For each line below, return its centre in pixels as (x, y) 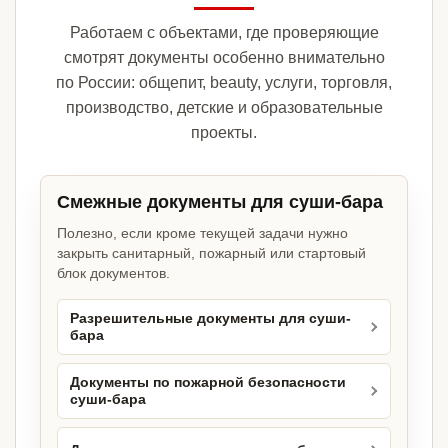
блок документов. (113, 273)
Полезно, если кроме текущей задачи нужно (202, 233)
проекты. (224, 133)
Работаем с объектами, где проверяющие (224, 33)
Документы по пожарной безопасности (208, 383)
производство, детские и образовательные (224, 108)
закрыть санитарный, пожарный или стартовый (211, 253)
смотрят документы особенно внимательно (224, 58)
